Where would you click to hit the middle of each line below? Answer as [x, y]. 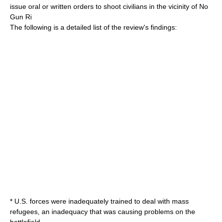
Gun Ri [21, 17]
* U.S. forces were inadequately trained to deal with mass [99, 201]
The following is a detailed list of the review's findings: [93, 27]
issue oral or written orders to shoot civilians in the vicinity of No [109, 6]
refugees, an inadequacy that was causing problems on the [103, 212]
